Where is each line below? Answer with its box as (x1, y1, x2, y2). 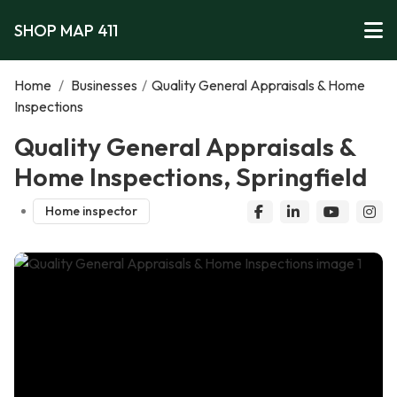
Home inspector (44, 203, 137, 220)
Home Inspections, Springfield (14, 160, 367, 192)
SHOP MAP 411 (14, 19, 118, 41)
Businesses (71, 76, 137, 94)
